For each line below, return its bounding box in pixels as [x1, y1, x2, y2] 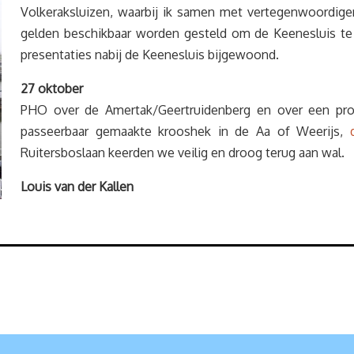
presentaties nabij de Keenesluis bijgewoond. [21, 47, 282, 62]
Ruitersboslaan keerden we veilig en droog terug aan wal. [21, 145, 345, 160]
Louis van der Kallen [21, 179, 134, 194]
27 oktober [21, 81, 83, 96]
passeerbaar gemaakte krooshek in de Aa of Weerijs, [21, 123, 350, 139]
